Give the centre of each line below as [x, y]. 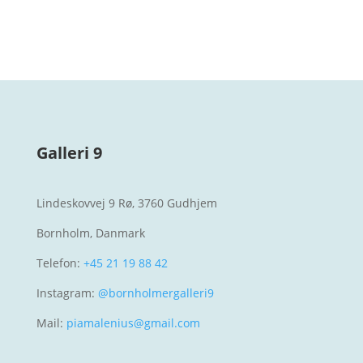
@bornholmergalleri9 [154, 293]
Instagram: [65, 293]
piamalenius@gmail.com [133, 323]
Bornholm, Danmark [90, 233]
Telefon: [60, 263]
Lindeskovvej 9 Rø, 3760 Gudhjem [126, 203]
